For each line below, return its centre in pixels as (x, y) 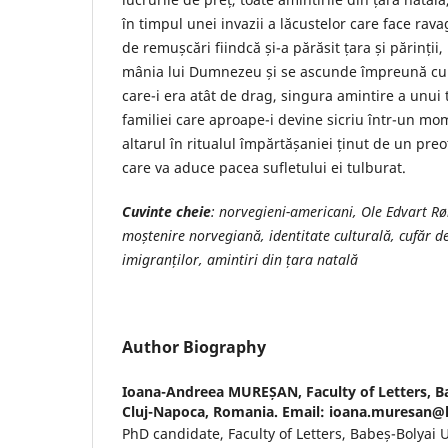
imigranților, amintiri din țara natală (240, 259)
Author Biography (194, 346)
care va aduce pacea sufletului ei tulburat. (264, 167)
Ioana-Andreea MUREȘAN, (214, 391)
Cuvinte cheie (166, 211)
